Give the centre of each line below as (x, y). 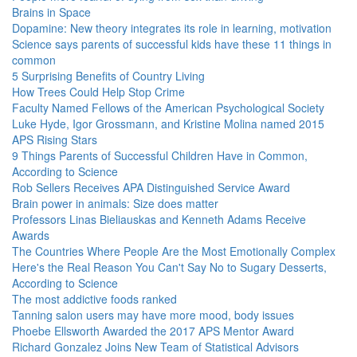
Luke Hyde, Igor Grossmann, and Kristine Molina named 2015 (168, 124)
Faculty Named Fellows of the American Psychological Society (168, 108)
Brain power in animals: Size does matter (115, 203)
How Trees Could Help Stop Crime (98, 92)
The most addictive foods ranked (94, 299)
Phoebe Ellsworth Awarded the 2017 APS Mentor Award (153, 331)
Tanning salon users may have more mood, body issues (153, 315)
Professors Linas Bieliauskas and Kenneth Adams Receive (159, 219)
